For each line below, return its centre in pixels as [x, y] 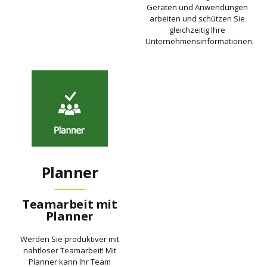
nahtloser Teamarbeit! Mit [70, 251]
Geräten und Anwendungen [197, 7]
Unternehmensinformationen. [200, 41]
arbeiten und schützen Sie [197, 19]
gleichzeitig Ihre [197, 30]
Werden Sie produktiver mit [70, 239]
